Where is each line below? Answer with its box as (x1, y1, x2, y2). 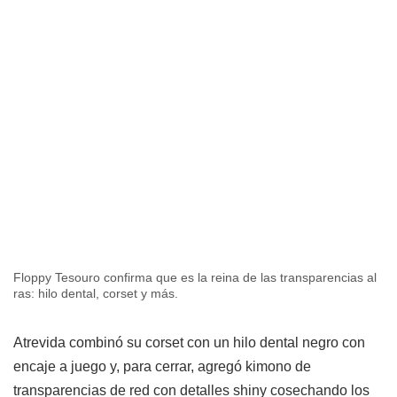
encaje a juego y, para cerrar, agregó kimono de (13, 358, 311, 374)
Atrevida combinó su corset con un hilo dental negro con (13, 334, 365, 350)
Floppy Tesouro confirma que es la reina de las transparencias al (13, 269, 377, 284)
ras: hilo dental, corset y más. (13, 285, 178, 300)
